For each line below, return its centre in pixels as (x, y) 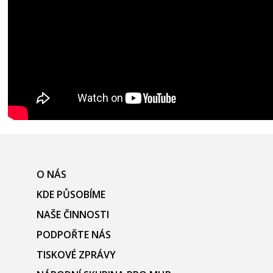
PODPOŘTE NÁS (74, 234)
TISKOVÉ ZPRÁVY (76, 254)
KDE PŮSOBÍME (71, 194)
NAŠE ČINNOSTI (73, 214)
